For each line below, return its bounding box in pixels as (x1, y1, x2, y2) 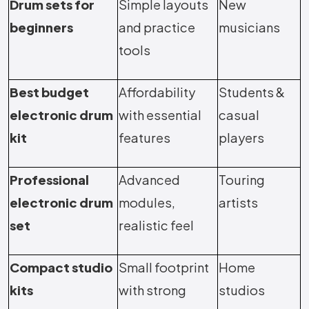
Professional (10, 172, 89, 188)
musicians (219, 19, 280, 36)
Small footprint (119, 259, 209, 276)
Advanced (119, 172, 180, 188)
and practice (119, 19, 195, 36)
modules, (119, 195, 175, 211)
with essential (119, 107, 201, 123)
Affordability (119, 84, 195, 101)
